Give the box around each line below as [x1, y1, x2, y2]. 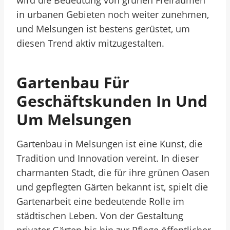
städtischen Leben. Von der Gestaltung [16, 209, 183, 222]
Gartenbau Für [16, 72, 129, 93]
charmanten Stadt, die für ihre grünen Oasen [16, 166, 209, 179]
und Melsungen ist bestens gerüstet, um [16, 23, 190, 35]
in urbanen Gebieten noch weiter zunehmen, [16, 8, 209, 21]
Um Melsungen [16, 109, 132, 130]
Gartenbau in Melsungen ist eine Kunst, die [16, 138, 202, 150]
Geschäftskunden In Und [16, 90, 207, 111]
